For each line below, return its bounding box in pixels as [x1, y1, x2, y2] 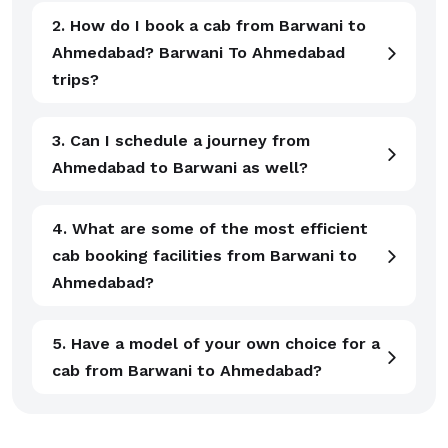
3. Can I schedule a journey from [52, 131, 310, 150]
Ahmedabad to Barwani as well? [52, 158, 308, 177]
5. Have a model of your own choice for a [52, 334, 380, 353]
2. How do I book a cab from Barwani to [52, 16, 366, 35]
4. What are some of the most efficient [52, 219, 368, 238]
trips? [52, 70, 99, 89]
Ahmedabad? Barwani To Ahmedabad [52, 43, 159, 62]
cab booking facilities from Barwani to [52, 246, 357, 265]
